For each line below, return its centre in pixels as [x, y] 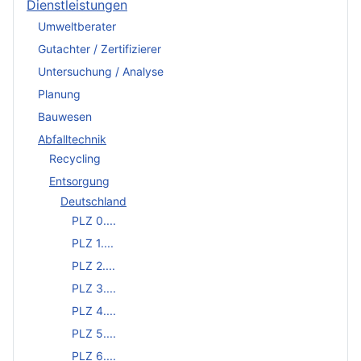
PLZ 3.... [94, 288]
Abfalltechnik [72, 139]
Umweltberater [77, 26]
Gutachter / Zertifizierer [100, 48]
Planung [59, 93]
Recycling [75, 159]
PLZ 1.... [93, 243]
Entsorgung [79, 181]
